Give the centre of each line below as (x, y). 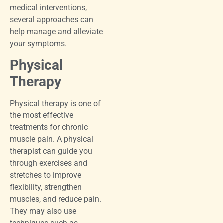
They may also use (43, 211)
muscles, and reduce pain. (56, 199)
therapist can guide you (51, 151)
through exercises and (49, 163)
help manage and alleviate (56, 31)
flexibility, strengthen (46, 187)
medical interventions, (48, 7)
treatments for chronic (49, 127)
